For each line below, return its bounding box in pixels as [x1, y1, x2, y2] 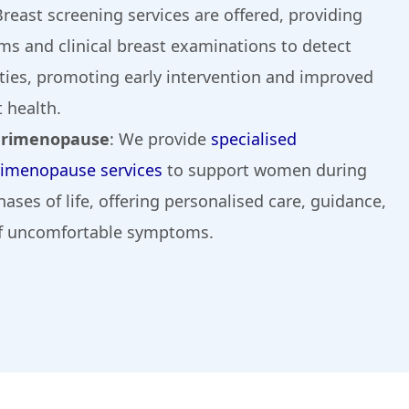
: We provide [110, 128, 211, 151]
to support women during [163, 159, 367, 182]
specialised [211, 128, 297, 151]
